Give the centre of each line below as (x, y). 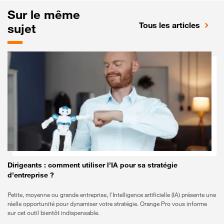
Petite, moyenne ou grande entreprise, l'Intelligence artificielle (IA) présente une (112, 195)
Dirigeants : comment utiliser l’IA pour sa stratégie (92, 165)
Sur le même (44, 14)
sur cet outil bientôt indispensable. (53, 213)
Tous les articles (169, 25)
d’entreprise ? (31, 175)
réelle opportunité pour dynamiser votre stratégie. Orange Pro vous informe (107, 204)
